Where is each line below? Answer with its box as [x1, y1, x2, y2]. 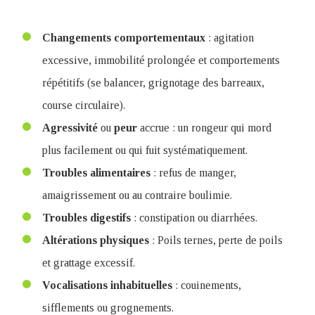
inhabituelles [110, 279, 172, 291]
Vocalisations [42, 279, 108, 291]
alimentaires [90, 167, 150, 179]
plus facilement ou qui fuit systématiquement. [42, 144, 247, 156]
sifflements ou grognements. [42, 302, 174, 314]
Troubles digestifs [42, 212, 131, 224]
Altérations [42, 234, 97, 246]
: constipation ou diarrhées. [131, 212, 257, 224]
